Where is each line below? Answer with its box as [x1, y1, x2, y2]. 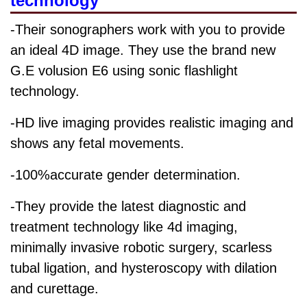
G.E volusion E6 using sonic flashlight [10, 63, 238, 79]
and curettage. [10, 281, 103, 297]
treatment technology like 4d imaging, [10, 219, 238, 235]
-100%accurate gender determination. [10, 167, 245, 183]
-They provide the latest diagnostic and [10, 199, 246, 214]
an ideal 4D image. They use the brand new [10, 42, 275, 58]
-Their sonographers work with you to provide [10, 22, 285, 38]
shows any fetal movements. [10, 136, 188, 151]
